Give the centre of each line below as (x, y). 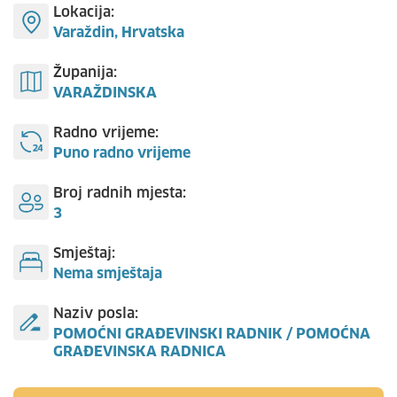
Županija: (85, 73)
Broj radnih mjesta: (120, 193)
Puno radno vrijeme (122, 153)
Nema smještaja (108, 274)
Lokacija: (84, 12)
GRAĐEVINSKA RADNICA (140, 352)
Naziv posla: (96, 314)
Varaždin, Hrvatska (119, 33)
